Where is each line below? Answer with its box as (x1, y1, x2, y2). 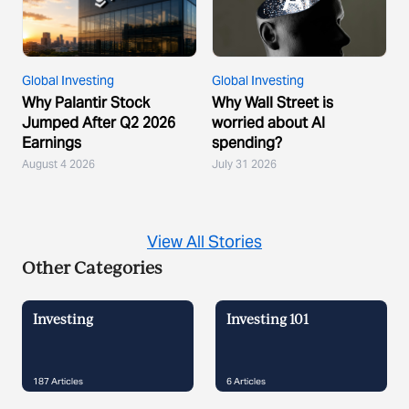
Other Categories (22, 261, 162, 278)
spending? (212, 133, 282, 153)
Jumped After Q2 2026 (22, 113, 175, 133)
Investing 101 (226, 314, 309, 328)
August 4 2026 (22, 157, 95, 172)
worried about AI (212, 113, 325, 133)
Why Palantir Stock (22, 93, 150, 113)
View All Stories (147, 231, 262, 253)
